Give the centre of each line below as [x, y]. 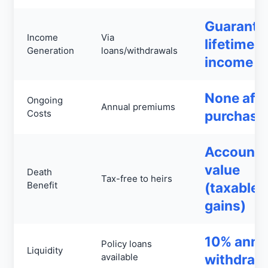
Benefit [42, 185]
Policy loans [127, 244]
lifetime [229, 44]
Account [232, 152]
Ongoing [45, 100]
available [120, 257]
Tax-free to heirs [137, 179]
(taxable [232, 188]
